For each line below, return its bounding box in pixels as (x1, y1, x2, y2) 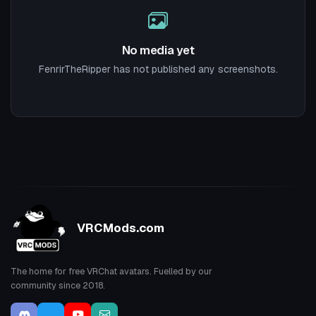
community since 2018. (11, 279, 105, 291)
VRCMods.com (77, 220, 164, 236)
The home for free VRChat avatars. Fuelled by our (11, 265, 212, 277)
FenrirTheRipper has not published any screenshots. (38, 63, 278, 75)
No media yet (121, 42, 195, 58)
